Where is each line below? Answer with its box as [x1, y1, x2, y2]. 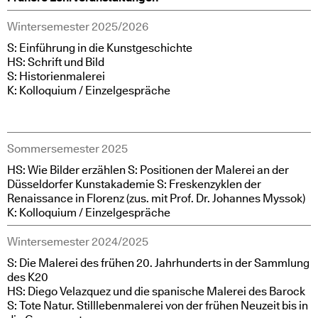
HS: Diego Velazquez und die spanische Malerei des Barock [7, 283, 305, 300]
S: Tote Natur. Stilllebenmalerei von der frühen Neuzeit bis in [7, 297, 308, 314]
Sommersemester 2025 [7, 141, 128, 157]
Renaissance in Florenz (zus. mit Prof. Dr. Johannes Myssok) [7, 190, 305, 207]
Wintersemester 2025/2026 [7, 18, 148, 35]
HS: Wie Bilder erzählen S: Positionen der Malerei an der [7, 162, 289, 178]
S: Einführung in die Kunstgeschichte [7, 40, 192, 56]
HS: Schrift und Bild [7, 54, 104, 70]
